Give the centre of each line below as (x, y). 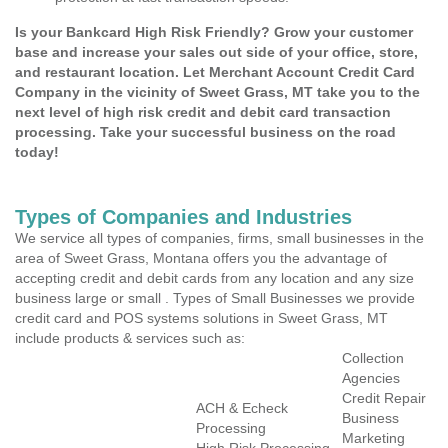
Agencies (371, 378)
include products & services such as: (130, 338)
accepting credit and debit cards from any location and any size (214, 278)
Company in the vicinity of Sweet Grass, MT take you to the (217, 92)
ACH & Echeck (242, 408)
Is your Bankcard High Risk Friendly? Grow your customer (214, 32)
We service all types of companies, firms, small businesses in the (219, 238)
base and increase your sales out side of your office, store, (216, 52)
